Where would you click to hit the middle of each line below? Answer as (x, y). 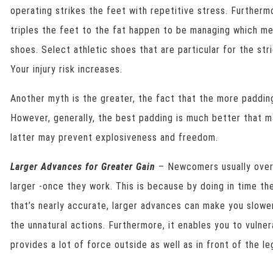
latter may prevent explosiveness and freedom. (115, 137)
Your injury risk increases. (67, 69)
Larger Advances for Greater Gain (83, 167)
